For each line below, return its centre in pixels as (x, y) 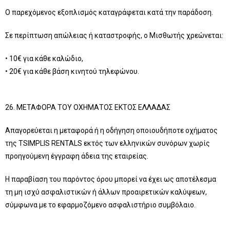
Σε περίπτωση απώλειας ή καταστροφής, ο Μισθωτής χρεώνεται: (114, 35)
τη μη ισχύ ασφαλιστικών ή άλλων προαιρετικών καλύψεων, (106, 192)
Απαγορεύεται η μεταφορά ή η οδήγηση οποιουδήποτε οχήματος (111, 130)
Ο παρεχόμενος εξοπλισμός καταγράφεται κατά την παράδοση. (109, 12)
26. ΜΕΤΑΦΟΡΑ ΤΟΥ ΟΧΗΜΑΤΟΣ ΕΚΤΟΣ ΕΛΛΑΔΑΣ (88, 107)
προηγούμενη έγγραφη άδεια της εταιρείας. (77, 156)
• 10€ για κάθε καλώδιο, (44, 59)
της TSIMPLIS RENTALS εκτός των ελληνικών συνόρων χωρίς (108, 143)
